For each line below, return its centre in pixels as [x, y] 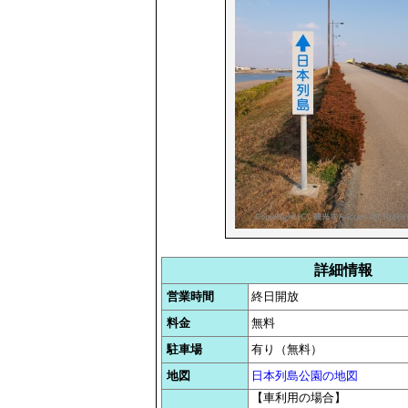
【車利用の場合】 [299, 398]
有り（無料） [287, 349]
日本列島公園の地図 [305, 376]
